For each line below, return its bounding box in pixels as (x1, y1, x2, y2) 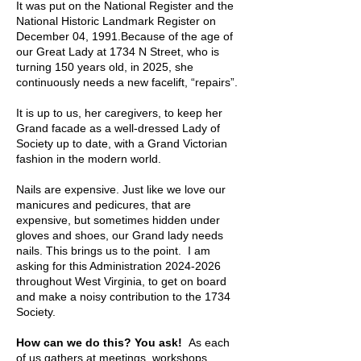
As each (185, 336, 230, 349)
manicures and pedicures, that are (16, 198, 191, 211)
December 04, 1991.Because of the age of (16, 30, 233, 43)
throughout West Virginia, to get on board (16, 275, 226, 288)
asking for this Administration (16, 259, 165, 272)
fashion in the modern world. (16, 152, 161, 165)
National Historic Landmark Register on (16, 15, 216, 27)
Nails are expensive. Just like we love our (16, 183, 226, 196)
